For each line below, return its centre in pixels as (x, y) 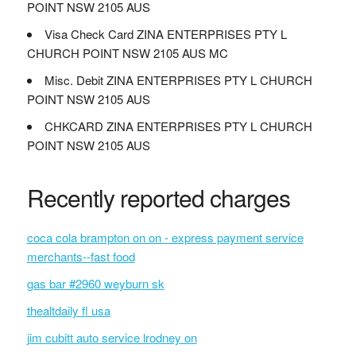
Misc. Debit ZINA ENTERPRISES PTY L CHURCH (178, 80)
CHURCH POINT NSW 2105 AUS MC (127, 53)
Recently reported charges (158, 197)
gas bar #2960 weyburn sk (95, 283)
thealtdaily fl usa (68, 310)
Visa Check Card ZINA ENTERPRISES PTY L (165, 34)
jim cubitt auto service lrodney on (112, 337)
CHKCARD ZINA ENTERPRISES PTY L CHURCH (178, 126)
